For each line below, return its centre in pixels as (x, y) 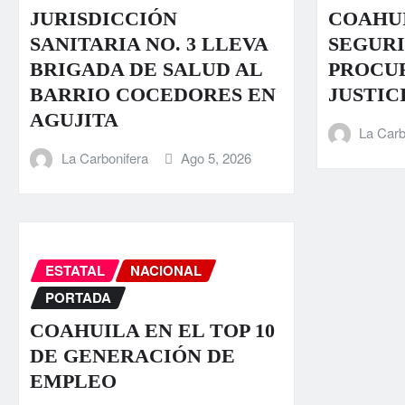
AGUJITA (74, 120)
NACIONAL (166, 270)
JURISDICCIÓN (104, 19)
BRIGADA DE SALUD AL (146, 70)
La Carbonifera (104, 158)
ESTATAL (75, 270)
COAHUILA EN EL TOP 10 (152, 330)
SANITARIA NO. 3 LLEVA (149, 44)
